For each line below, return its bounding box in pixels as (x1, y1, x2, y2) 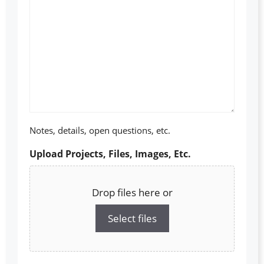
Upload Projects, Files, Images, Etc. (29, 147, 191, 161)
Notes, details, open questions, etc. (29, 124, 170, 137)
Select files (107, 212, 157, 226)
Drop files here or (91, 186, 173, 200)
